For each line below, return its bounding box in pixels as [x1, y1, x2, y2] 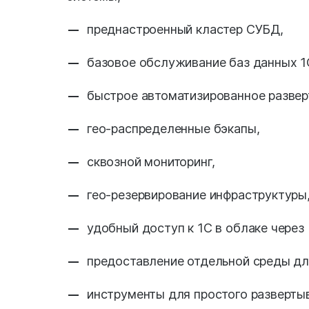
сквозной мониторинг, [87, 154, 215, 169]
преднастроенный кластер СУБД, [87, 22, 283, 37]
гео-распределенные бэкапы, [87, 121, 260, 136]
